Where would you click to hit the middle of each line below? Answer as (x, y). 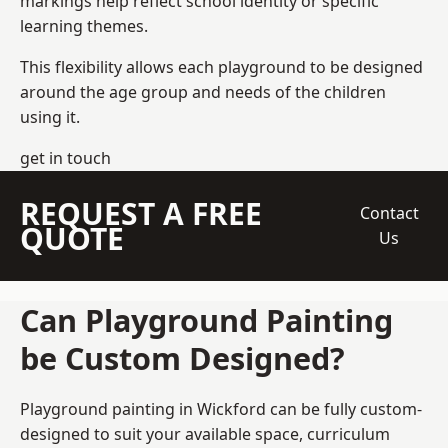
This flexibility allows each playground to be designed (221, 66)
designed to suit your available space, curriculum (205, 433)
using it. (50, 116)
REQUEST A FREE (141, 213)
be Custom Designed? (182, 357)
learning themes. (84, 25)
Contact (389, 212)
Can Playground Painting (206, 319)
